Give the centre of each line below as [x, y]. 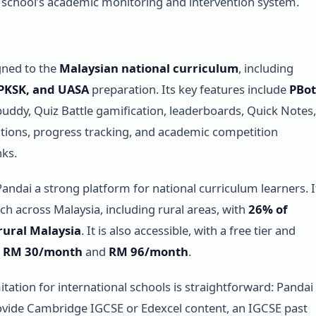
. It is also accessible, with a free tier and [188, 231]
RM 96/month [148, 252]
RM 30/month [42, 252]
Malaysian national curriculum [148, 68]
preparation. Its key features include [189, 90]
